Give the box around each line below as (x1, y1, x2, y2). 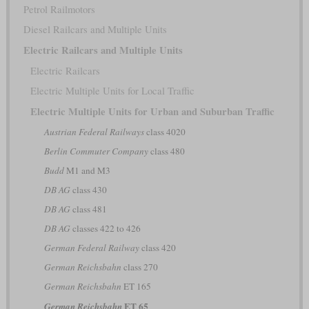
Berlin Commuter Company (43, 144, 148, 157)
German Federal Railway (43, 241, 139, 254)
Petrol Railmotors (23, 2, 95, 16)
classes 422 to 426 (70, 221, 141, 235)
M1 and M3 (63, 163, 110, 177)
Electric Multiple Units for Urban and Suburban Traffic (30, 103, 275, 119)
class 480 (148, 144, 185, 157)
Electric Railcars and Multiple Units (23, 42, 183, 57)
